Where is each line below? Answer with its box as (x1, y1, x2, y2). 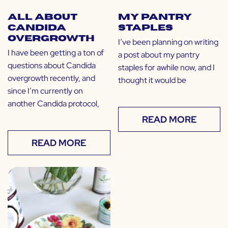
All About (8, 13, 77, 22)
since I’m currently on (8, 85, 83, 97)
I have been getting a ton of (8, 47, 104, 59)
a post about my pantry (118, 49, 199, 61)
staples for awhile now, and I (118, 62, 215, 73)
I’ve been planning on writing (118, 37, 218, 48)
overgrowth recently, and (8, 73, 95, 84)
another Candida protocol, (8, 98, 99, 109)
